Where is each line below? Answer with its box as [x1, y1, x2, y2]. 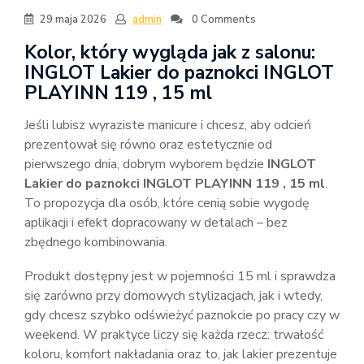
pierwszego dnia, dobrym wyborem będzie [24, 155, 267, 173]
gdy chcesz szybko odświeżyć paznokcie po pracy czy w [24, 306, 340, 324]
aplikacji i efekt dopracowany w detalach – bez [24, 214, 288, 232]
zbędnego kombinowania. [24, 233, 167, 251]
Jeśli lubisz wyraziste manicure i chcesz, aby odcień [24, 116, 311, 134]
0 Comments [189, 12, 256, 27]
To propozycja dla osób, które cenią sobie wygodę [24, 194, 310, 212]
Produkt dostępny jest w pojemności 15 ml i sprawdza [24, 267, 336, 285]
